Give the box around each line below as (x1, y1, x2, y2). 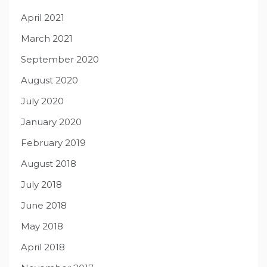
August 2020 (21, 74, 78, 86)
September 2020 (21, 54, 99, 66)
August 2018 (21, 158, 76, 170)
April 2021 (21, 12, 64, 24)
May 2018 (21, 221, 63, 232)
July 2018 (21, 179, 62, 191)
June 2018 (21, 200, 67, 212)
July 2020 (21, 95, 64, 107)
